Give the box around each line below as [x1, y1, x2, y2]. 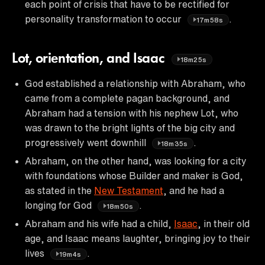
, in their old [198, 218, 250, 228]
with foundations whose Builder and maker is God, [25, 170, 243, 180]
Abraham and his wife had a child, [25, 218, 174, 228]
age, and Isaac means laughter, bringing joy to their [25, 233, 250, 243]
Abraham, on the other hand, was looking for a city [25, 156, 247, 166]
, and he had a [163, 185, 224, 195]
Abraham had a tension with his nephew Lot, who [25, 108, 238, 118]
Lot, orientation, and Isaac [12, 51, 168, 66]
